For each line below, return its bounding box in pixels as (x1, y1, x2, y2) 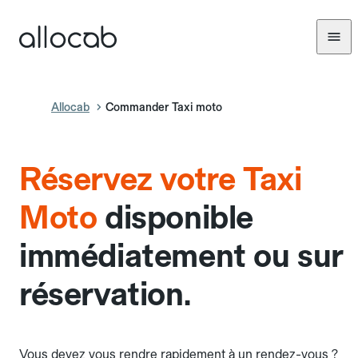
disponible (105, 198, 254, 237)
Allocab (51, 101, 89, 113)
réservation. (19, 275, 191, 313)
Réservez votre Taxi (19, 160, 302, 198)
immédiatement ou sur (19, 237, 344, 275)
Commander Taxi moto (105, 101, 222, 113)
